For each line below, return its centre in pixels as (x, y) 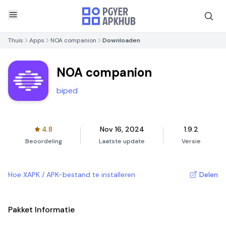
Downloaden (121, 40)
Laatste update (122, 141)
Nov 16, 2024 (122, 129)
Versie (191, 141)
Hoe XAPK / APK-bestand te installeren (72, 175)
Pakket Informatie (41, 210)
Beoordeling (44, 141)
